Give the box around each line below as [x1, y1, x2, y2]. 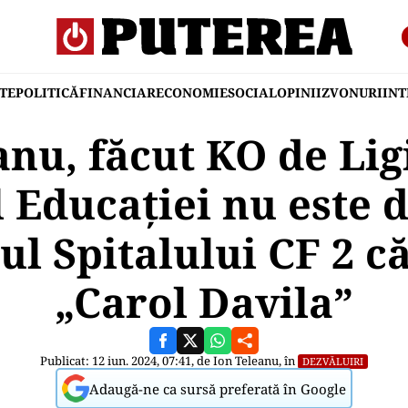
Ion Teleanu [213, 352, 279, 369]
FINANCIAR [79, 84, 156, 101]
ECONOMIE [156, 84, 228, 101]
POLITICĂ [15, 84, 79, 101]
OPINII [277, 84, 321, 101]
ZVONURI [321, 84, 382, 101]
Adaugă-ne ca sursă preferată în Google [89, 379, 346, 398]
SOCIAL [228, 84, 277, 101]
